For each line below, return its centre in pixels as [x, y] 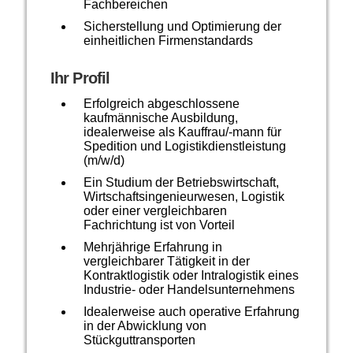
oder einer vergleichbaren [155, 211]
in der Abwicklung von [145, 326]
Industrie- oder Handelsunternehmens [189, 290]
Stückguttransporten [139, 340]
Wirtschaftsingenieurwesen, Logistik [184, 197]
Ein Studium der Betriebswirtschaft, [181, 183]
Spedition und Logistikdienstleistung [184, 147]
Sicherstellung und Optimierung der [182, 27]
